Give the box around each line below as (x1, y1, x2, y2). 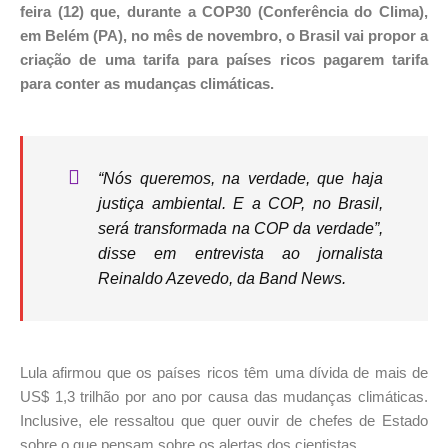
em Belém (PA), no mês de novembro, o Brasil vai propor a (20, 27, 428, 45)
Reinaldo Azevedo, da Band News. (98, 270, 346, 288)
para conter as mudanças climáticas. (20, 75, 278, 93)
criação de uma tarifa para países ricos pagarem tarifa (20, 51, 428, 69)
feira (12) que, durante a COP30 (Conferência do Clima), (20, 3, 428, 21)
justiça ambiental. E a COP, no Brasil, (98, 195, 383, 213)
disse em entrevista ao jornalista (98, 245, 383, 263)
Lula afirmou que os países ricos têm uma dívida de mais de (20, 364, 428, 382)
